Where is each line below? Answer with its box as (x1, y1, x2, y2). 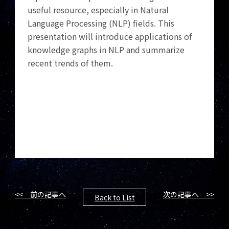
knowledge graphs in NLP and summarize (28, 43, 185, 56)
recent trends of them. (28, 57, 113, 69)
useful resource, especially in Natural (28, 4, 169, 16)
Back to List (94, 192, 135, 202)
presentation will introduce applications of (28, 30, 192, 42)
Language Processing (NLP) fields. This (28, 17, 175, 29)
